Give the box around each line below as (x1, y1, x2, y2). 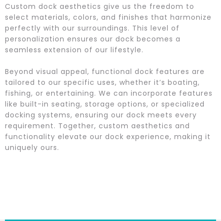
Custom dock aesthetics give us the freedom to (5, 1, 194, 11)
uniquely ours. (5, 143, 59, 152)
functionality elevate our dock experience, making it (5, 132, 211, 142)
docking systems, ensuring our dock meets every (5, 110, 197, 120)
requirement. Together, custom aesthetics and (5, 121, 190, 131)
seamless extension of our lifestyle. (5, 45, 144, 55)
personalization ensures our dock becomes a (5, 34, 181, 44)
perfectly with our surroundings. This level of (5, 23, 180, 33)
